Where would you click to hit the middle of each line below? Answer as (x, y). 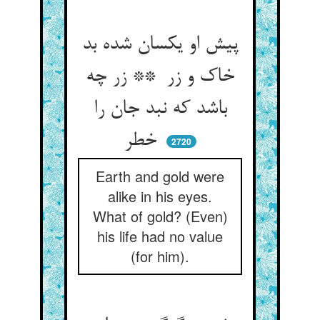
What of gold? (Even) (160, 216)
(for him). (160, 256)
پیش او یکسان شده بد (160, 45)
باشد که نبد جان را (160, 109)
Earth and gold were (160, 176)
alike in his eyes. (160, 196)
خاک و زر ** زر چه (160, 77)
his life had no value (160, 236)
